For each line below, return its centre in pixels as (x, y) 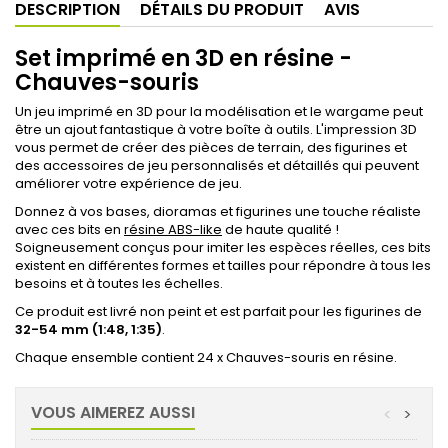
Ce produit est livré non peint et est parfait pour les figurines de (218, 311)
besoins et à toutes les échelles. (119, 283)
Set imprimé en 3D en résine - (183, 58)
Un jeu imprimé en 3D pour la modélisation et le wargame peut (219, 111)
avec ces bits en (69, 229)
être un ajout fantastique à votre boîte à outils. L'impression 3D (216, 129)
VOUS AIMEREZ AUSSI (113, 412)
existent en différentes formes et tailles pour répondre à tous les (223, 265)
